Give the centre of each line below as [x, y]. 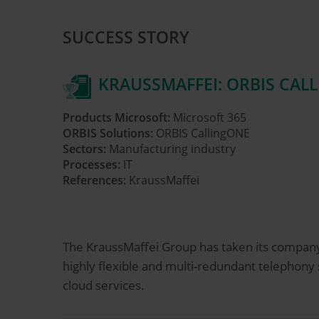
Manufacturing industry [171, 149]
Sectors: [84, 149]
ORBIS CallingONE [202, 134]
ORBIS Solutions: [108, 134]
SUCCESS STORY [126, 37]
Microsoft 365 [208, 118]
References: [94, 181]
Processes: [91, 165]
